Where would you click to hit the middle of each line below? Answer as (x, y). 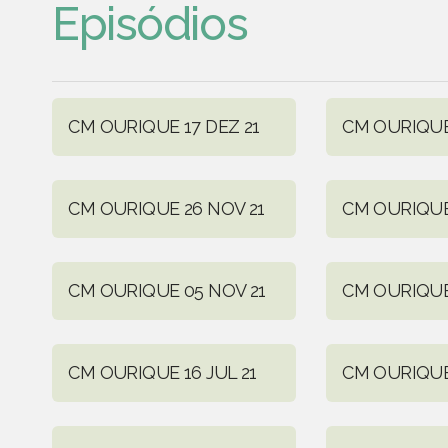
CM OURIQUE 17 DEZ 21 (164, 126)
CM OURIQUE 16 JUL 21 (162, 372)
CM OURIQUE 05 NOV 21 (167, 290)
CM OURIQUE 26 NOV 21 (166, 208)
